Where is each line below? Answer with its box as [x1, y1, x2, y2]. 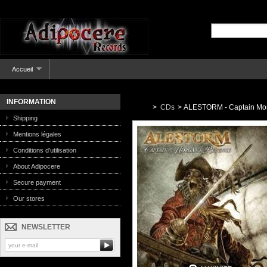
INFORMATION [7, 98, 56, 106]
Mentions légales [13, 131, 61, 138]
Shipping [13, 114, 38, 122]
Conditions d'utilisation [13, 147, 76, 154]
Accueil [12, 66, 33, 73]
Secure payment [13, 179, 61, 186]
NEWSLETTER [21, 223, 70, 231]
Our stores [13, 195, 45, 202]
